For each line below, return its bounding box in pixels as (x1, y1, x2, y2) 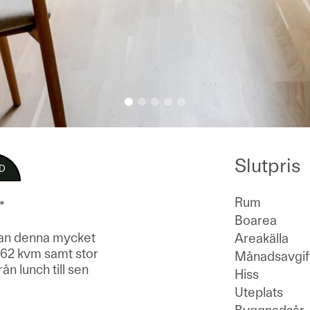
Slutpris (235, 154, 301, 177)
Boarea (235, 212, 277, 228)
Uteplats (235, 284, 283, 300)
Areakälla (235, 230, 289, 246)
